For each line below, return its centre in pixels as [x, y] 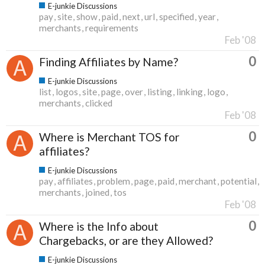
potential [239, 181]
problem [114, 181]
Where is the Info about [99, 226]
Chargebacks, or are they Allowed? [126, 240]
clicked [99, 103]
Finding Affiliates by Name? [109, 62]
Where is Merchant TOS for [109, 137]
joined [97, 192]
